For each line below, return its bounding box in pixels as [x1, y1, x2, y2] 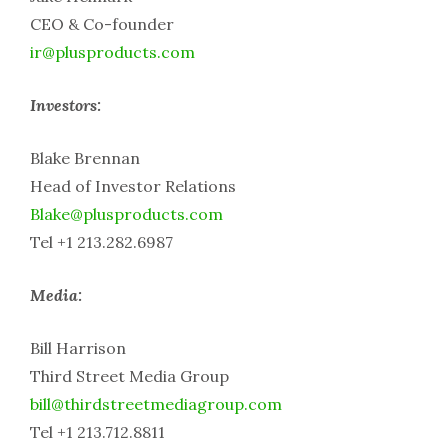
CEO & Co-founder [30, 14, 174, 35]
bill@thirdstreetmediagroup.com [30, 394, 282, 415]
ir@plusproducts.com [30, 42, 195, 63]
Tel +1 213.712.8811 [30, 422, 165, 443]
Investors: [30, 95, 101, 116]
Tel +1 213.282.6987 [30, 232, 173, 253]
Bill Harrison [30, 338, 126, 359]
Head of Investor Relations [30, 176, 236, 197]
